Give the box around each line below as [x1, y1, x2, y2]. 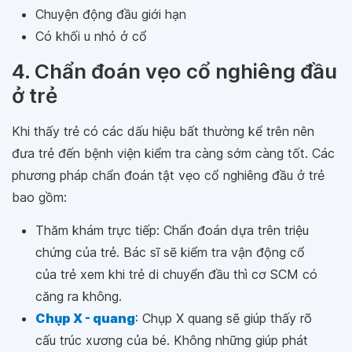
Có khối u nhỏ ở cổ [35, 27, 147, 44]
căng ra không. [35, 288, 122, 304]
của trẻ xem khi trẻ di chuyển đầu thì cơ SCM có [35, 266, 317, 282]
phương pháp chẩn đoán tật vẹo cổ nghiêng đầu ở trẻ [12, 167, 324, 183]
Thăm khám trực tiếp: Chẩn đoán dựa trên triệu [35, 222, 309, 238]
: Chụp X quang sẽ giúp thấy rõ [135, 310, 312, 326]
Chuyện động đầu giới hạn [35, 5, 186, 22]
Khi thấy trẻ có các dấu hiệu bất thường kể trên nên [12, 123, 314, 139]
